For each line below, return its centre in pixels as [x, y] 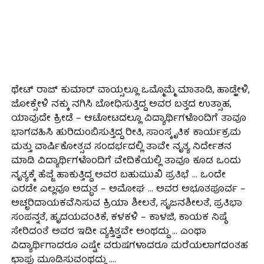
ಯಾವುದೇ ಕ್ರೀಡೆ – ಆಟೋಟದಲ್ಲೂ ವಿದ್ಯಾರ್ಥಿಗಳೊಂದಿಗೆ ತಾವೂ [128, 119]
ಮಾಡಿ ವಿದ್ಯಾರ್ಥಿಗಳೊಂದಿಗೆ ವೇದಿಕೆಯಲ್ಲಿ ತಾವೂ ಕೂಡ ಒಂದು [126, 161]
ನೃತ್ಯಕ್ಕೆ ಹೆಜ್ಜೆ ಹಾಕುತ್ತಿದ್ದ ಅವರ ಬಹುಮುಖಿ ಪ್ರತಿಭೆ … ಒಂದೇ [118, 175]
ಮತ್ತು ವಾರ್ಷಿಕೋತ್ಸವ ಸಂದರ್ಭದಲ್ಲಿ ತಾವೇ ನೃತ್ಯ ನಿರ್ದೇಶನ [121, 147]
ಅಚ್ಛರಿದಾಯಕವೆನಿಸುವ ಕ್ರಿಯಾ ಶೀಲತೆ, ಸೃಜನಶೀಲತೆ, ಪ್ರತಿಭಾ [126, 204]
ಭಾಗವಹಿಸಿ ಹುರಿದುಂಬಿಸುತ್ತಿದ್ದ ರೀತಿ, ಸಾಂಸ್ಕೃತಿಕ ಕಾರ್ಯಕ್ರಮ [126, 133]
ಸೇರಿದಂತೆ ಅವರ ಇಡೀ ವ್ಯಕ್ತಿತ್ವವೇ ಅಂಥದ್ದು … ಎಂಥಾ [108, 232]
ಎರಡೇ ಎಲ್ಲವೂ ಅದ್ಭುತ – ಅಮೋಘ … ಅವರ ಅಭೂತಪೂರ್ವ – [128, 189]
